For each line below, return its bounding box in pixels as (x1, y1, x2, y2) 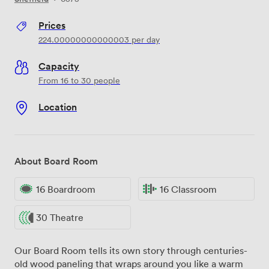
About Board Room (14, 154, 98, 168)
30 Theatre (36, 211, 83, 224)
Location (38, 100, 77, 113)
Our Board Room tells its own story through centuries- (14, 244, 247, 256)
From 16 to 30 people (38, 74, 120, 86)
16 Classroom (160, 183, 217, 195)
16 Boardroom (36, 183, 95, 195)
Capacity (38, 59, 79, 73)
